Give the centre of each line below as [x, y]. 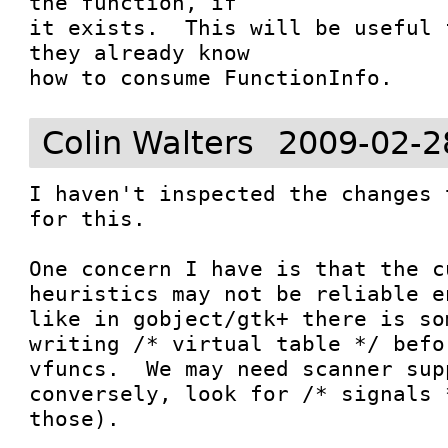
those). [75, 418]
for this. [88, 218]
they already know [140, 52]
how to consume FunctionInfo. [211, 77]
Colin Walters [148, 143]
